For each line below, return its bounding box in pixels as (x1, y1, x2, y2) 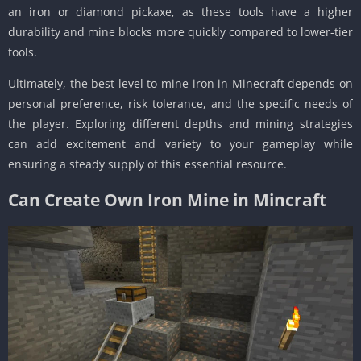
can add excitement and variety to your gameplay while (8, 136, 353, 152)
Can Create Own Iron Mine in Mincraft (8, 189, 326, 212)
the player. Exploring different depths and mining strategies (8, 116, 353, 132)
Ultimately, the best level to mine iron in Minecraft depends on (8, 76, 353, 92)
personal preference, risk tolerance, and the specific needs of (8, 96, 353, 112)
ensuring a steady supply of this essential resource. (8, 156, 287, 172)
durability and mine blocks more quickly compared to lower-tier (8, 24, 353, 40)
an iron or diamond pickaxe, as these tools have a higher (8, 4, 353, 20)
